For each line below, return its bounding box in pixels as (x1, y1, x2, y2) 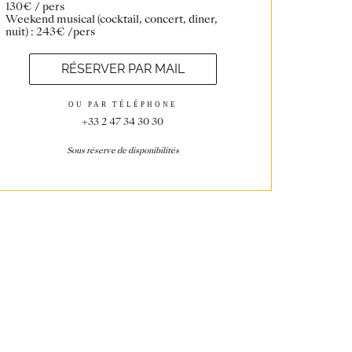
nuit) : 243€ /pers (5, 24, 95, 40)
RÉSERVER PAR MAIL (60, 61, 185, 77)
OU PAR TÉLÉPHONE (68, 101, 178, 109)
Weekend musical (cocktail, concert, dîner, (5, 11, 218, 27)
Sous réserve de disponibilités (66, 145, 179, 157)
